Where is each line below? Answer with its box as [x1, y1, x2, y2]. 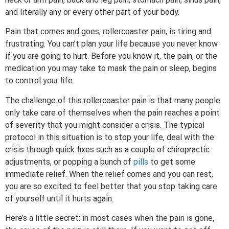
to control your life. [5, 76, 74, 86]
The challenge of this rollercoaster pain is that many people [5, 95, 220, 105]
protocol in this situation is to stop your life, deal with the [5, 132, 214, 142]
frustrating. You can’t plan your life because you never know [5, 39, 218, 49]
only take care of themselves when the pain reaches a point [5, 107, 220, 118]
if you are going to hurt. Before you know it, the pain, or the [5, 51, 217, 61]
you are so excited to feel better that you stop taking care [5, 181, 217, 191]
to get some [148, 156, 195, 167]
